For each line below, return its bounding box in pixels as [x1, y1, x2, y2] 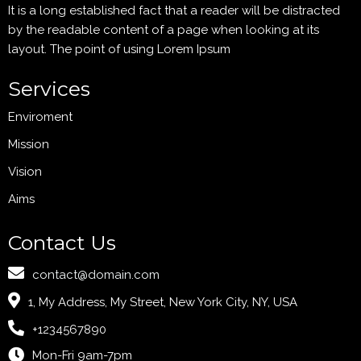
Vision [8, 164, 42, 180]
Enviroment [8, 110, 73, 125]
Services [8, 77, 90, 102]
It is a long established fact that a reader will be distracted [8, 3, 340, 19]
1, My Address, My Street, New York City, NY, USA [28, 295, 297, 310]
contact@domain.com [32, 268, 160, 283]
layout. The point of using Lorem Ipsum [8, 42, 230, 57]
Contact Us [8, 230, 116, 255]
